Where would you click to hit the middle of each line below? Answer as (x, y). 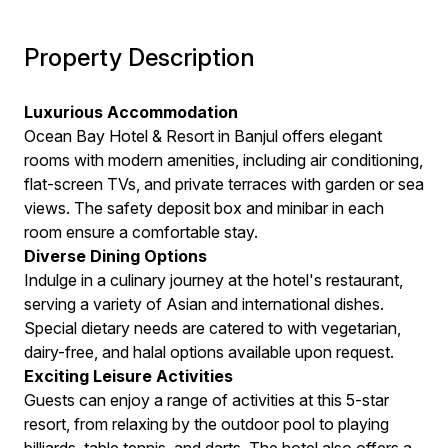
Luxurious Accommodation (131, 112)
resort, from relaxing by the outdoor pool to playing (206, 424)
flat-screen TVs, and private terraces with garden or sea (224, 184)
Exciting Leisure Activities (128, 376)
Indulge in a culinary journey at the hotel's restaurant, (213, 280)
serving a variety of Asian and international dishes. (204, 304)
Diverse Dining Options (115, 256)
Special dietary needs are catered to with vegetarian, (212, 328)
